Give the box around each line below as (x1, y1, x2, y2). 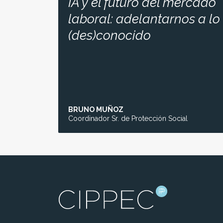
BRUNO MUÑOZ (68, 105, 123, 113)
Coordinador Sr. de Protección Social (68, 114, 188, 122)
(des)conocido (68, 27, 151, 43)
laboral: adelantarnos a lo (68, 11, 220, 26)
